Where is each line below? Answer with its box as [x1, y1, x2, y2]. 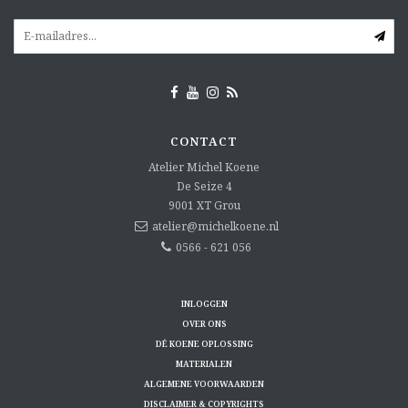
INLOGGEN [180, 298, 228, 311]
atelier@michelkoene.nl [151, 219, 279, 235]
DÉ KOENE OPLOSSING [155, 338, 253, 351]
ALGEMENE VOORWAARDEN [144, 378, 264, 391]
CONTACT [170, 133, 238, 150]
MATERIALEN [176, 358, 232, 371]
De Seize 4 [176, 178, 232, 195]
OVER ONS [181, 318, 227, 331]
